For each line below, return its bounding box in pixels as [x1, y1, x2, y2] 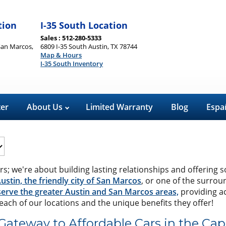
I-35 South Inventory [40, 59, 103, 68]
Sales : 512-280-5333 [40, 33, 102, 42]
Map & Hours [40, 50, 82, 60]
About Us [27, 101, 65, 112]
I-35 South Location [40, 19, 128, 31]
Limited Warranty [86, 101, 153, 112]
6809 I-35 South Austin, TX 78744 [40, 41, 138, 51]
